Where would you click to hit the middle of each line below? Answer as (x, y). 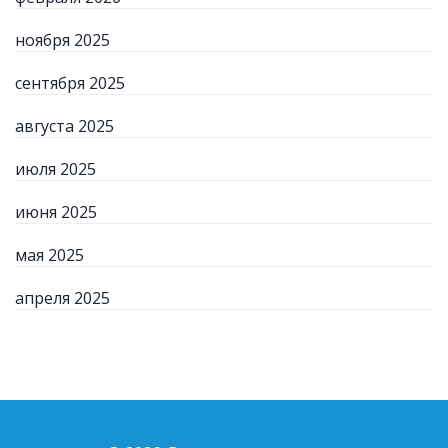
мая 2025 (49, 254)
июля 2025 (55, 168)
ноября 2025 (62, 39)
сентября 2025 (70, 82)
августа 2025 (64, 125)
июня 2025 (56, 211)
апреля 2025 (62, 297)
